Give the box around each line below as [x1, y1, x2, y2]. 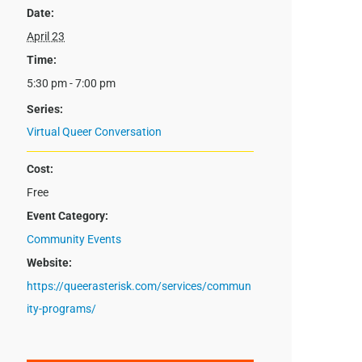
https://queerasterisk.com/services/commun [27, 279, 252, 293]
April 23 [27, 29, 65, 43]
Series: [27, 102, 64, 116]
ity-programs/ [27, 301, 97, 315]
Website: [27, 255, 73, 269]
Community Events [27, 232, 122, 246]
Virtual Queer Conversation [27, 124, 162, 138]
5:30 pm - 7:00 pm [27, 76, 116, 90]
